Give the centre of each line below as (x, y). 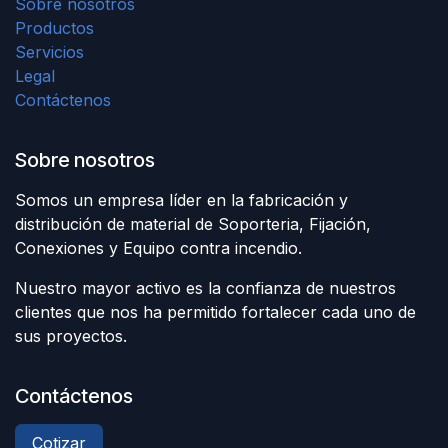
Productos (54, 28)
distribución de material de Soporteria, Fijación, (193, 224)
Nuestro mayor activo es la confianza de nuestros (205, 288)
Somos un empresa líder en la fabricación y (181, 200)
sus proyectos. (71, 336)
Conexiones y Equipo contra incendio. (158, 248)
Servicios (49, 52)
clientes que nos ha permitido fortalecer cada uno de (215, 312)
